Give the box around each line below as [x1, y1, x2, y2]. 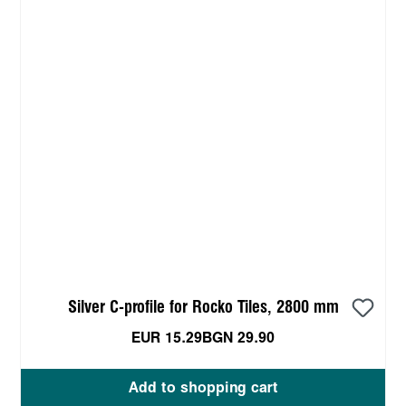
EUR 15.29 [131, 331, 202, 345]
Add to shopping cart [128, 381, 278, 395]
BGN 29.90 [202, 331, 275, 345]
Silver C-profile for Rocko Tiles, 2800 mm [67, 299, 339, 315]
